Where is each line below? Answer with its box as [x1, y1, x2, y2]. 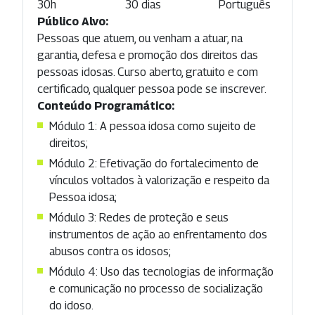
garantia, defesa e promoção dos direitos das [37, 48, 258, 62]
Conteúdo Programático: [37, 98, 174, 112]
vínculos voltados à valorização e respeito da [49, 173, 269, 187]
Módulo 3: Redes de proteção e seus [49, 210, 229, 224]
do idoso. [49, 298, 94, 312]
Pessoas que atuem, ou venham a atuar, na [37, 31, 243, 45]
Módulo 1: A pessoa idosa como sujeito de [49, 119, 256, 133]
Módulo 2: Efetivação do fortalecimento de [49, 156, 259, 170]
